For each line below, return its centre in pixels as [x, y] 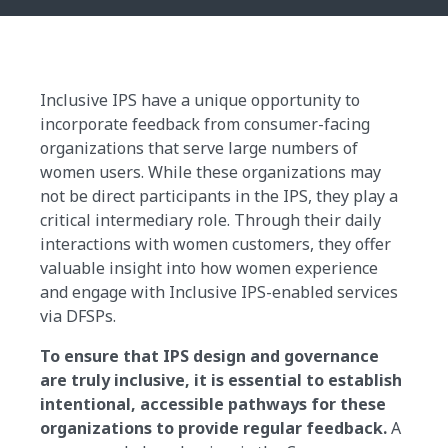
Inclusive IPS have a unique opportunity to [200, 100]
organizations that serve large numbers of [199, 148]
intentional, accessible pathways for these [213, 404]
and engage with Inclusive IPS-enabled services [219, 292]
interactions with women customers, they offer [215, 244]
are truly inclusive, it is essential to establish [221, 380]
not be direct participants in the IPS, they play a [219, 196]
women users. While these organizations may [210, 172]
